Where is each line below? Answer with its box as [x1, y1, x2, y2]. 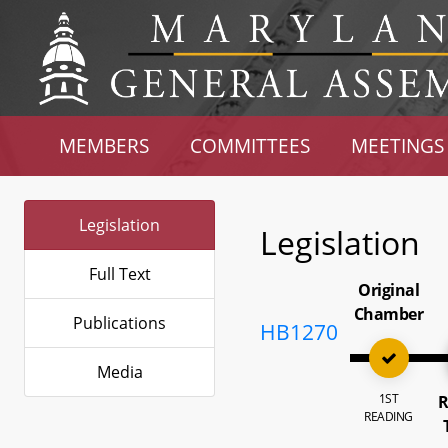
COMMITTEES [190, 133, 311, 158]
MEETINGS [350, 133, 444, 158]
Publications [73, 312, 166, 334]
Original [358, 279, 420, 301]
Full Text [88, 263, 151, 285]
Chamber [353, 303, 424, 325]
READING [364, 408, 413, 425]
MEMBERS [59, 133, 150, 158]
